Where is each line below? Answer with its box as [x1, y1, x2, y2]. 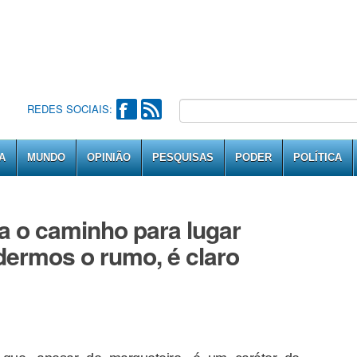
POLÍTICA [293, 151, 342, 163]
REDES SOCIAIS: [26, 101, 112, 116]
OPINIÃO [87, 151, 131, 163]
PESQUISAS [152, 151, 214, 163]
